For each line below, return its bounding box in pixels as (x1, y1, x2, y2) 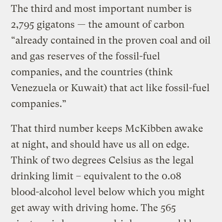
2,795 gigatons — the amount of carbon (11, 18, 185, 30)
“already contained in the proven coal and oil (11, 34, 211, 46)
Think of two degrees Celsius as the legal (11, 154, 194, 166)
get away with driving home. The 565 (11, 202, 176, 214)
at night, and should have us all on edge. (11, 138, 190, 150)
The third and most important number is (11, 2, 192, 14)
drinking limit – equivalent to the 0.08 (11, 170, 182, 182)
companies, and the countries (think (11, 66, 173, 78)
